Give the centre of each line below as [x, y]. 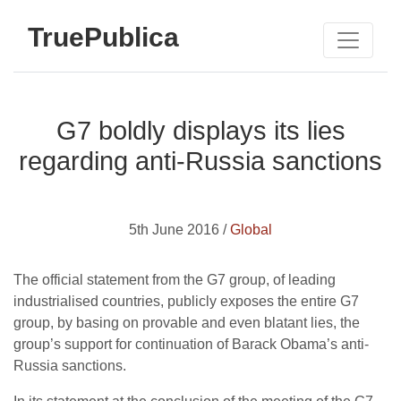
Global [251, 230]
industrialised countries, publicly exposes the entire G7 [186, 301]
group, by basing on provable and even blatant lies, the [187, 323]
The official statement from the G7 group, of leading [175, 280]
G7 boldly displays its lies [200, 131]
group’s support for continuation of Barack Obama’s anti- [191, 344]
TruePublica [103, 37]
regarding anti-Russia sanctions [200, 161]
